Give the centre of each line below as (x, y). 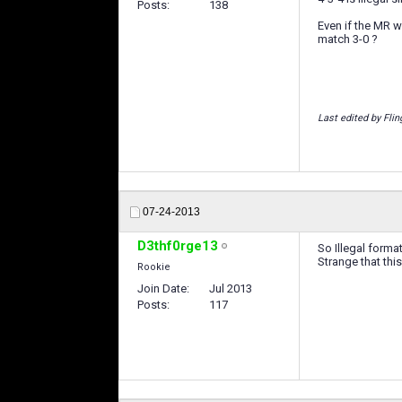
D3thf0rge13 (178, 246)
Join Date (162, 289)
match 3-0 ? (348, 39)
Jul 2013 (231, 289)
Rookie (154, 267)
